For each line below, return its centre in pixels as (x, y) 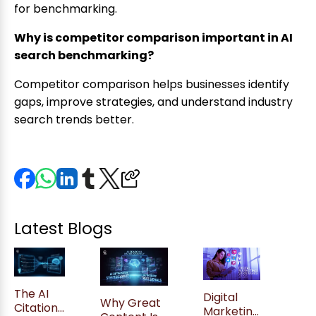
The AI (31, 293)
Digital (220, 297)
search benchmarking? (84, 56)
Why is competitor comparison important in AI (153, 38)
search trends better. (74, 120)
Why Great (130, 303)
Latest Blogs (63, 229)
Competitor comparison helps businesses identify (152, 85)
